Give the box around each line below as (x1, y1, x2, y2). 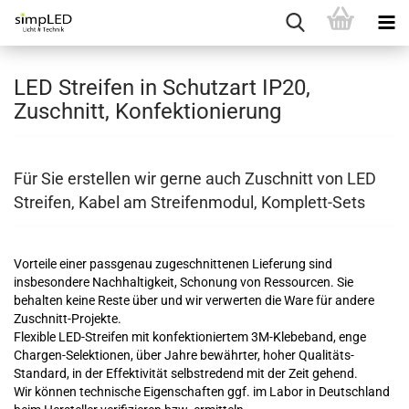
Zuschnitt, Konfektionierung (14, 99, 281, 124)
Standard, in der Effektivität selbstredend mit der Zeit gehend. (14, 366, 358, 381)
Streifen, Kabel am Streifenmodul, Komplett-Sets (14, 193, 365, 212)
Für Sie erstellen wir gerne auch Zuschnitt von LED (14, 169, 376, 188)
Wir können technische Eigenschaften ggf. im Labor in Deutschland (14, 384, 390, 399)
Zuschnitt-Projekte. (14, 311, 121, 326)
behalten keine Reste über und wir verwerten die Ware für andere (14, 293, 374, 308)
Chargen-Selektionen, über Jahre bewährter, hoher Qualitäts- (14, 348, 354, 362)
